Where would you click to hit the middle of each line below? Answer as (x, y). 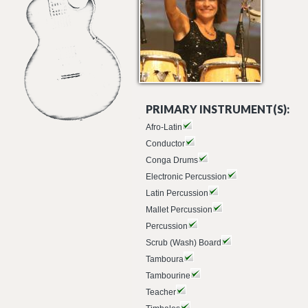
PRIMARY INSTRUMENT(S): (218, 109)
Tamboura (165, 259)
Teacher (161, 292)
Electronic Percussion (186, 177)
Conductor (165, 144)
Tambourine (168, 276)
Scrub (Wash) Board (184, 243)
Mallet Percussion (179, 210)
